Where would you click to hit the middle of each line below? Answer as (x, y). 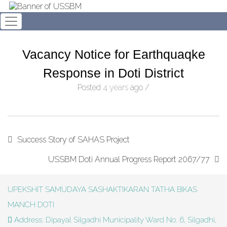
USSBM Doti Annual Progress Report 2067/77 (129, 159)
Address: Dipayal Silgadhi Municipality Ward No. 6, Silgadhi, (114, 220)
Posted (90, 87)
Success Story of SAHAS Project (73, 140)
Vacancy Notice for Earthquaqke (113, 54)
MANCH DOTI (31, 205)
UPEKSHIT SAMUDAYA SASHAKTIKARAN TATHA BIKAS (102, 190)
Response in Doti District (113, 73)
